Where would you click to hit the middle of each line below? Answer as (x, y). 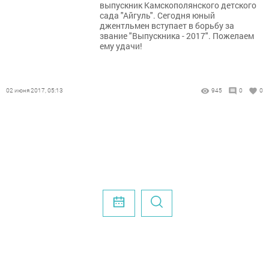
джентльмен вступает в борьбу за (167, 26)
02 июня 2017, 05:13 (35, 90)
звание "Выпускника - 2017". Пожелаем (177, 36)
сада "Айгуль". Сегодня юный (157, 15)
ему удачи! (121, 46)
